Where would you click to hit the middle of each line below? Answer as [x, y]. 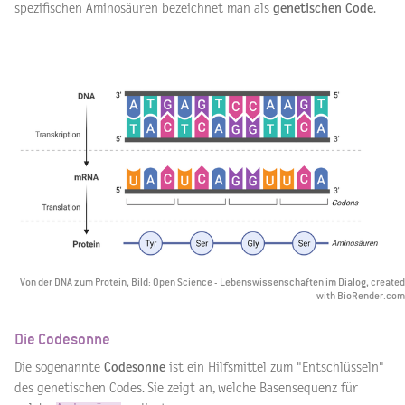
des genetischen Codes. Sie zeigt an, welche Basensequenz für [186, 388]
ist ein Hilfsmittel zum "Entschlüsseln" [274, 367]
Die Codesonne [62, 339]
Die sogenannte [59, 367]
